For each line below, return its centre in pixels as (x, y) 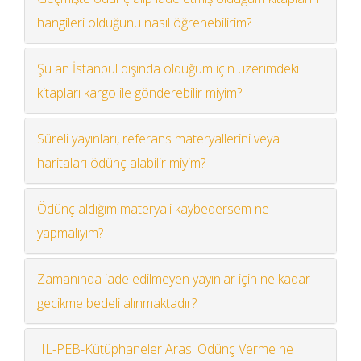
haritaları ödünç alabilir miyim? (121, 162)
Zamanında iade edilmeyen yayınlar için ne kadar (174, 278)
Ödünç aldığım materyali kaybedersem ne (153, 208)
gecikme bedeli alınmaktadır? (117, 303)
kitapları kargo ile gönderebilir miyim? (139, 92)
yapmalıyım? (70, 232)
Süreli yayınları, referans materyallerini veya (158, 138)
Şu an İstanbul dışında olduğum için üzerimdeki (168, 68)
